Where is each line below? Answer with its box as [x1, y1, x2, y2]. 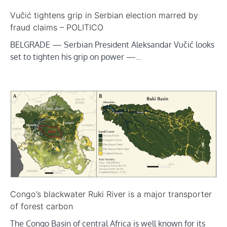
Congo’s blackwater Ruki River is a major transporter [10, 188, 212, 199]
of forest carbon [10, 201, 73, 211]
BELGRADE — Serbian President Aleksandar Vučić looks [10, 40, 214, 50]
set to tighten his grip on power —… [10, 52, 142, 62]
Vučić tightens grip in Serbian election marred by [10, 10, 198, 21]
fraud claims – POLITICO [10, 22, 103, 33]
